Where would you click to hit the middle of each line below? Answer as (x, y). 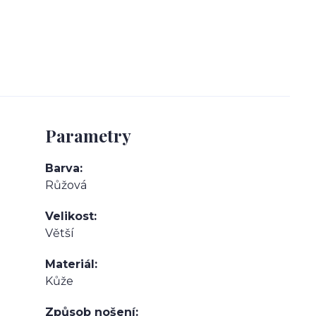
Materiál (70, 265)
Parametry (88, 136)
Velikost (69, 217)
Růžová (66, 186)
